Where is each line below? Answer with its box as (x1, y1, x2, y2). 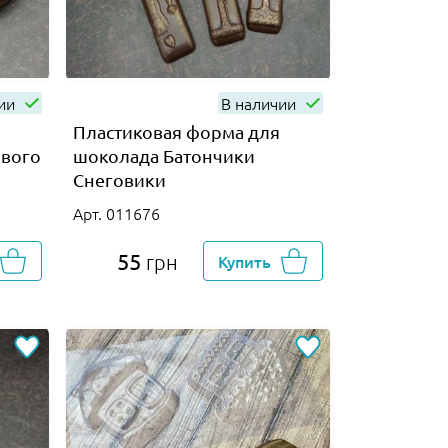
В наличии (220, 91, 300, 114)
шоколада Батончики (72, 144, 255, 166)
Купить (218, 249, 272, 272)
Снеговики (72, 168, 166, 190)
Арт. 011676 (72, 201, 160, 224)
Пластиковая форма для (72, 120, 280, 142)
